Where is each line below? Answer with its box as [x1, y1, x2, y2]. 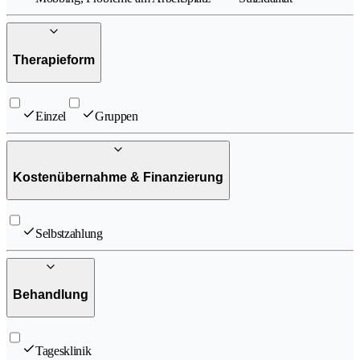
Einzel [35, 108, 67, 123]
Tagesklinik [35, 344, 92, 358]
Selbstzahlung [35, 226, 103, 240]
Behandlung [13, 288, 88, 302]
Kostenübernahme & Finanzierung [13, 170, 223, 185]
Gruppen [95, 108, 138, 123]
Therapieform [13, 53, 95, 67]
